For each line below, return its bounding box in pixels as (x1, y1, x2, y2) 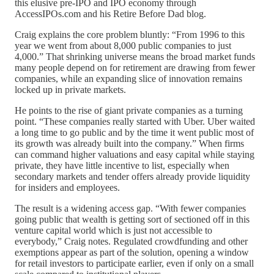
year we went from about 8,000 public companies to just (15, 40, 231, 51)
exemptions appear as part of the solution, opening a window (15, 246, 249, 257)
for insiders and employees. (15, 182, 120, 193)
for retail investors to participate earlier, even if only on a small (15, 257, 254, 268)
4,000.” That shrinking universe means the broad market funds (15, 51, 255, 62)
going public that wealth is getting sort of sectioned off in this (15, 213, 250, 224)
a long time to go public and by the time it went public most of (15, 127, 254, 138)
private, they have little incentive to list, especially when (15, 160, 229, 171)
